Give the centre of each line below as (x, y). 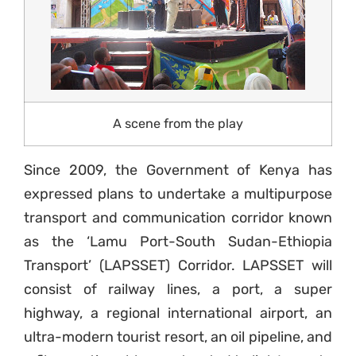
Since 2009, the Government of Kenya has (178, 170)
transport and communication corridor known (178, 218)
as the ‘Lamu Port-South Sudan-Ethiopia (178, 242)
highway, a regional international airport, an (178, 313)
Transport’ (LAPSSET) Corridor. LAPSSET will (178, 266)
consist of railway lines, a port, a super (178, 290)
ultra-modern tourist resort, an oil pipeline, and (178, 337)
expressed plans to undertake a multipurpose (178, 194)
